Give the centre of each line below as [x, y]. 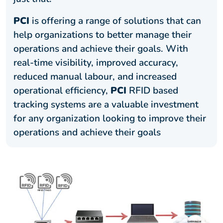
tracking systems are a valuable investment [106, 105]
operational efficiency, [62, 91]
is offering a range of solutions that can [115, 21]
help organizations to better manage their [103, 35]
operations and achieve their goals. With [101, 49]
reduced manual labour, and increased [95, 77]
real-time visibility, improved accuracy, [96, 63]
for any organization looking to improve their [110, 119]
